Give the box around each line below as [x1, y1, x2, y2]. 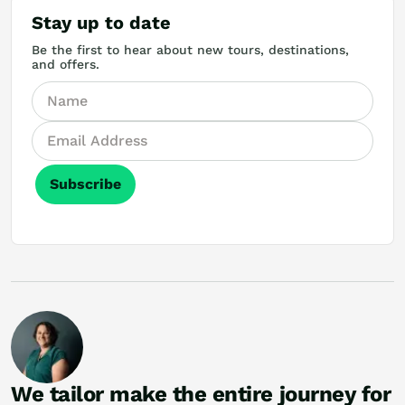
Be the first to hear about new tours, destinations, [32, 42, 349, 57]
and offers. [32, 56, 99, 71]
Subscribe [50, 174, 121, 193]
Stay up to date [32, 11, 171, 33]
